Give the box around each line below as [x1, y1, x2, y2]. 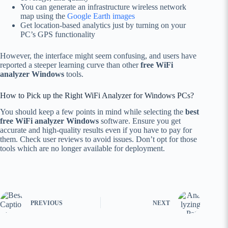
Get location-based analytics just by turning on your [20, 20, 186, 30]
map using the [20, 11, 67, 20]
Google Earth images [67, 11, 135, 20]
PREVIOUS [31, 199, 63, 207]
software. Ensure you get [99, 117, 181, 126]
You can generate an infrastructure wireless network [20, 2, 186, 11]
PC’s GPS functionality [20, 30, 95, 39]
